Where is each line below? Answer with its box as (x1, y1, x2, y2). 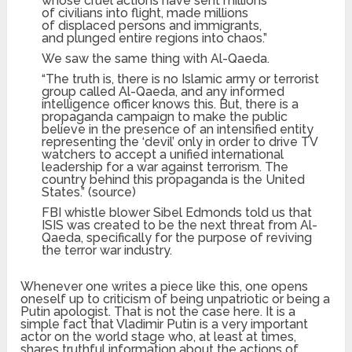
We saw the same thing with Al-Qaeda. (42, 51, 270, 67)
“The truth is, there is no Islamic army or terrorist (42, 71, 320, 87)
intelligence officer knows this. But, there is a (42, 97, 299, 112)
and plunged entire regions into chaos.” (42, 31, 268, 46)
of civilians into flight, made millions (42, 5, 249, 21)
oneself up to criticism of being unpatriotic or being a (20, 291, 331, 307)
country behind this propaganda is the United (42, 172, 306, 188)
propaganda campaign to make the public (42, 109, 288, 125)
